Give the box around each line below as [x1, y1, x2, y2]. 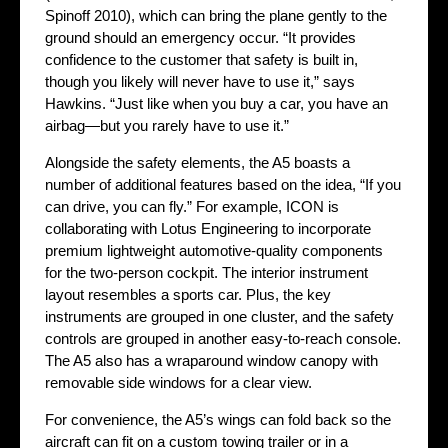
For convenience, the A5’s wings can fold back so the [45, 411, 391, 429]
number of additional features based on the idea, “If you [45, 176, 401, 194]
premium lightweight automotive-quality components [45, 242, 383, 260]
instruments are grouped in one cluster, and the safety [45, 308, 394, 326]
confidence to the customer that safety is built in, [45, 51, 358, 69]
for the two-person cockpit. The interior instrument [45, 264, 368, 282]
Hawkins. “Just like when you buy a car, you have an [45, 95, 388, 113]
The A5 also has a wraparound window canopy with [45, 352, 378, 370]
